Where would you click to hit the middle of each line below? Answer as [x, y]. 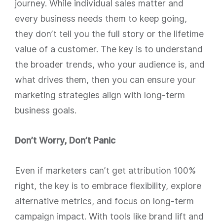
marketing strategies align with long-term [100, 95]
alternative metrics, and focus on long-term [104, 201]
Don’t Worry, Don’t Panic [65, 140]
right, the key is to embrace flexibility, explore [108, 186]
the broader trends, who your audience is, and [110, 64]
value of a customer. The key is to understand [109, 49]
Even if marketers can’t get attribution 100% [105, 170]
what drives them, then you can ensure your [105, 80]
